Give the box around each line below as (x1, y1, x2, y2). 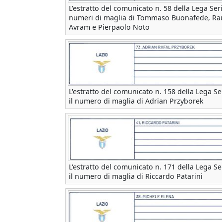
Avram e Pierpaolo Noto (69, 22, 150, 32)
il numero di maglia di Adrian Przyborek (69, 96, 204, 106)
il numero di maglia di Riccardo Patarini (69, 171, 203, 181)
